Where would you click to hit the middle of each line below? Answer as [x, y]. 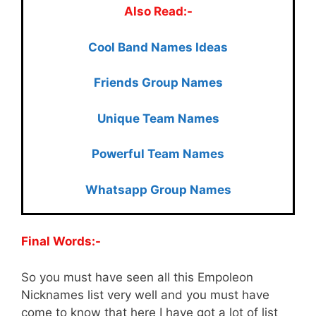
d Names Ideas [184, 47]
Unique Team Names [158, 118]
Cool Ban [114, 47]
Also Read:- [158, 12]
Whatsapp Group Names [158, 189]
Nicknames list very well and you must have [145, 294]
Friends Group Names [158, 83]
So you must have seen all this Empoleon [137, 277]
